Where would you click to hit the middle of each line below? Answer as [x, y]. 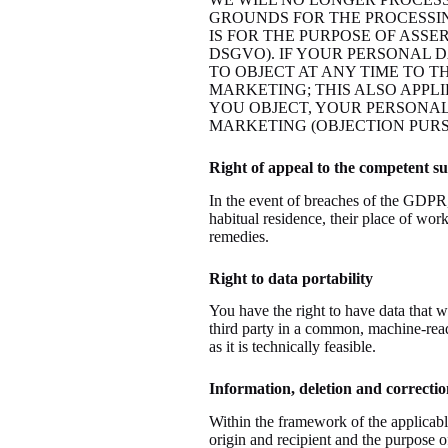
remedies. [238, 236]
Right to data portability [290, 278]
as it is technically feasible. [292, 347]
